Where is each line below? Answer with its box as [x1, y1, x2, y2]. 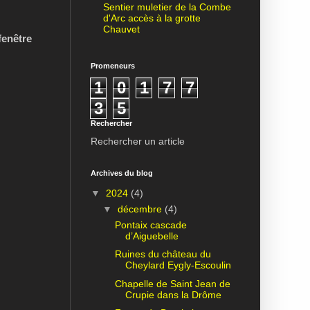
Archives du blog [91, 169, 153, 178]
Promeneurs [91, 62, 135, 71]
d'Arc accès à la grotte [102, 12, 201, 24]
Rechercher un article [91, 136, 185, 147]
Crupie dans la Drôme [125, 289, 221, 300]
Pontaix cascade [114, 219, 187, 230]
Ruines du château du [114, 248, 211, 260]
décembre [117, 203, 165, 215]
